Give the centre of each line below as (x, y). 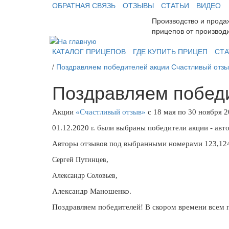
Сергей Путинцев (79, 160)
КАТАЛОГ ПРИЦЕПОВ (89, 51)
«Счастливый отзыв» (111, 112)
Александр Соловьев (84, 176)
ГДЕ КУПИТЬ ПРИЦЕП (170, 51)
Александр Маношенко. (92, 191)
